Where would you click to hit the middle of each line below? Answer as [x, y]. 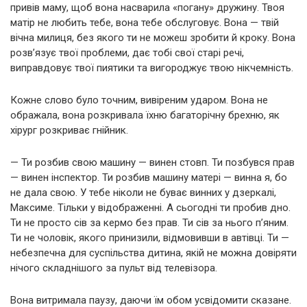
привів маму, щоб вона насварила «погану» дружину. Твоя [147, 8]
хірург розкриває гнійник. [69, 131]
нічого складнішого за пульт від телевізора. [114, 268]
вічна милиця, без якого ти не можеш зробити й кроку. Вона [153, 38]
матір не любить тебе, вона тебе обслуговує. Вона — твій [145, 23]
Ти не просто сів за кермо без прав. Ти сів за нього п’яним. [149, 223]
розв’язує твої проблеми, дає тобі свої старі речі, [127, 53]
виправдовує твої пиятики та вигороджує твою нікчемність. [152, 68]
